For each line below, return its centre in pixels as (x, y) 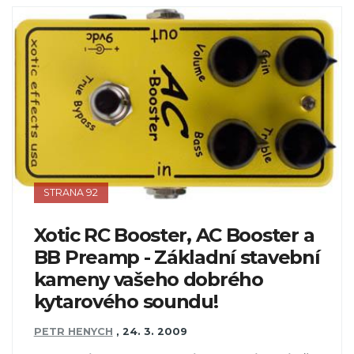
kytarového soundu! (126, 301)
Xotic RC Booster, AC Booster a (174, 235)
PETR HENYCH (73, 332)
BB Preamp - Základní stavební (177, 257)
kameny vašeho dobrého (148, 279)
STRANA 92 (71, 193)
